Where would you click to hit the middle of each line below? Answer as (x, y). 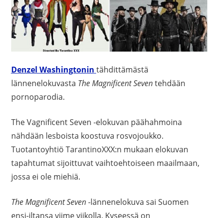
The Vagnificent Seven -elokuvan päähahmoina (96, 122)
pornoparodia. (38, 97)
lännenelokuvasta (44, 83)
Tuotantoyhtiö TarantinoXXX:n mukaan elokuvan (100, 149)
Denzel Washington (49, 69)
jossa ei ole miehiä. (45, 176)
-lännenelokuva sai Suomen (137, 202)
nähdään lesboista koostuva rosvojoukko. (87, 136)
